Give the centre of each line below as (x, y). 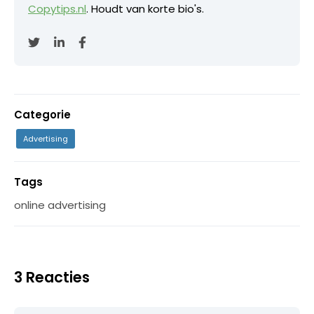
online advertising (60, 205)
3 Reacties (52, 277)
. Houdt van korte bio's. (145, 9)
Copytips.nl (57, 9)
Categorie (42, 115)
